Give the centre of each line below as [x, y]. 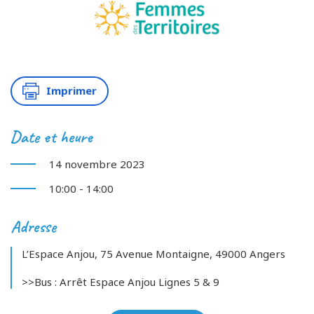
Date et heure [52, 136]
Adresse [33, 226]
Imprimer [71, 91]
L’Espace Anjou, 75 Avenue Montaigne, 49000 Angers [153, 253]
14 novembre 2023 [97, 164]
